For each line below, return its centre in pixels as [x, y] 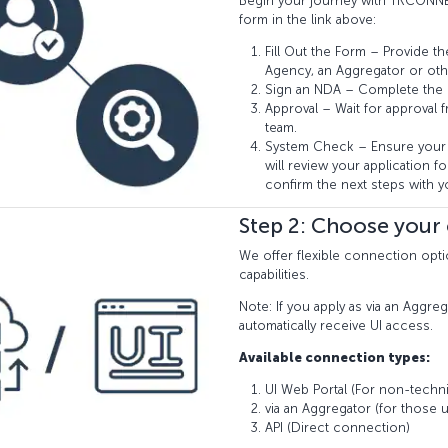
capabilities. [274, 274]
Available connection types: [334, 357]
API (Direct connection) [337, 427]
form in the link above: [307, 19]
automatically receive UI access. [336, 325]
